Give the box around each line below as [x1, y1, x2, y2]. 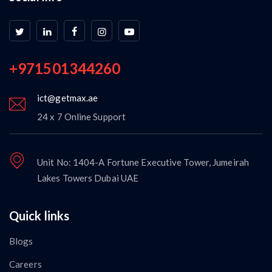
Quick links [9, 208, 70, 223]
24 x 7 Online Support [37, 110, 126, 122]
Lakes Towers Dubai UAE [37, 172, 139, 183]
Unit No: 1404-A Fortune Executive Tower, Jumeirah [37, 156, 249, 168]
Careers [9, 258, 42, 270]
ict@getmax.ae [37, 92, 98, 103]
